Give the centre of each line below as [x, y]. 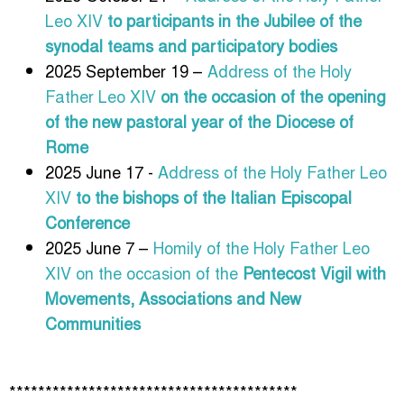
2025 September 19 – [126, 70]
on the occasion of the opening [273, 95]
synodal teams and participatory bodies [191, 45]
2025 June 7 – [99, 247]
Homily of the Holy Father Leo [262, 247]
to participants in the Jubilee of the [234, 19]
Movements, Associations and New [173, 297]
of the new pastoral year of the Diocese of [199, 120]
